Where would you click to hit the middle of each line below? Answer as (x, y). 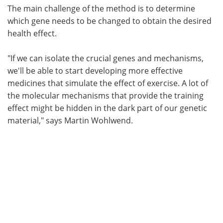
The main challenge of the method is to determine (101, 8)
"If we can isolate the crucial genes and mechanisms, (106, 58)
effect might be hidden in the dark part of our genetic (107, 108)
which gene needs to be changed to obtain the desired (110, 21)
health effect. (32, 33)
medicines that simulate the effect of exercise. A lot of (108, 83)
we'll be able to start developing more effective (95, 70)
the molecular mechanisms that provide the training (106, 95)
